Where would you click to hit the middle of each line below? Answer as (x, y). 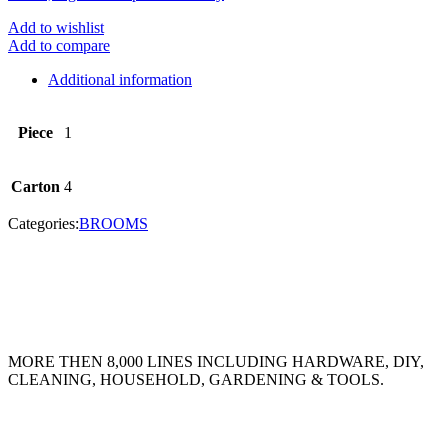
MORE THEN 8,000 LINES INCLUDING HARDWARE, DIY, (216, 361)
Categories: (43, 223)
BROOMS (113, 223)
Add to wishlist (56, 27)
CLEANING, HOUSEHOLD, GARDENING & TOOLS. (196, 379)
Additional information (120, 79)
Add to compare (59, 45)
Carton (35, 186)
